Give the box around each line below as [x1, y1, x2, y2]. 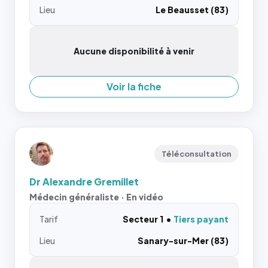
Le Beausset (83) [156, 4, 229, 15]
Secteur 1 [123, 214, 163, 224]
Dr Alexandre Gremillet [29, 175, 139, 188]
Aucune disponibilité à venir [74, 45, 194, 56]
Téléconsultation [162, 149, 232, 159]
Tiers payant [173, 214, 229, 224]
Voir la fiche [106, 80, 162, 93]
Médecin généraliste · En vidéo [29, 191, 163, 202]
